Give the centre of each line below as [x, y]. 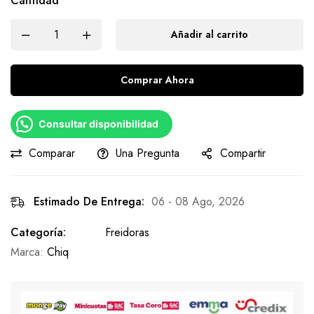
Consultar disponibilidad [98, 124]
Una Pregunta [148, 153]
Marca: [29, 252]
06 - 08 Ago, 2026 [198, 202]
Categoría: [38, 232]
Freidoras [127, 232]
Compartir [243, 153]
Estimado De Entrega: [89, 202]
